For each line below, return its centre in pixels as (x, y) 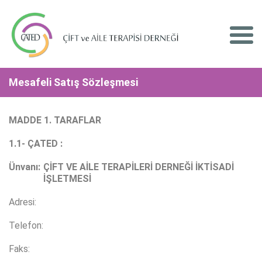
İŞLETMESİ (67, 179)
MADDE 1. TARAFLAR (55, 120)
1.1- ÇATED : (36, 144)
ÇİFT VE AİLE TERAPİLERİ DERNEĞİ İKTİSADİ (139, 167)
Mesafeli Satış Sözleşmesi (73, 82)
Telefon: (26, 226)
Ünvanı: (25, 167)
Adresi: (23, 202)
